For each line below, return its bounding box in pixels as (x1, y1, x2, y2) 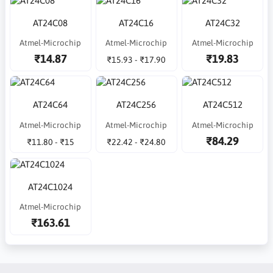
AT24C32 (205, 17, 240, 28)
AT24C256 (116, 99, 157, 110)
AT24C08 (33, 17, 68, 28)
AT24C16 (119, 17, 154, 28)
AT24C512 (202, 99, 243, 110)
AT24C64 (33, 99, 68, 110)
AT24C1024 (28, 181, 73, 192)
